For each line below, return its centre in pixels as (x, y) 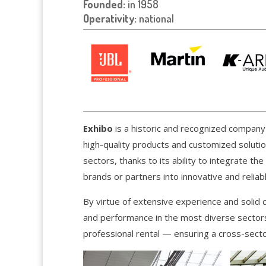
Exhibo (98, 129)
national (160, 18)
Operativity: (110, 18)
